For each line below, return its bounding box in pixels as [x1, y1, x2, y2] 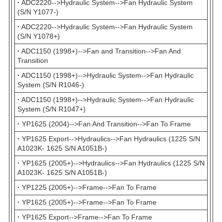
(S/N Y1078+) [17, 32, 60, 41]
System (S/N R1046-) [17, 81, 84, 89]
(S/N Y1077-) [17, 8, 58, 16]
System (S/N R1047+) [17, 105, 86, 113]
